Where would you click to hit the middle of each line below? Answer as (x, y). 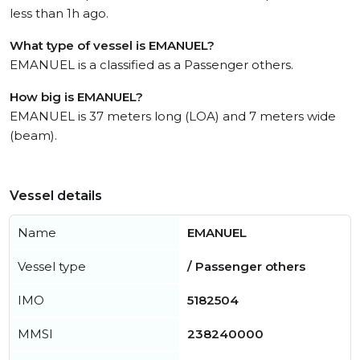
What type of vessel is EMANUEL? (112, 45)
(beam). (33, 135)
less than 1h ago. (59, 13)
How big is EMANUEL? (76, 97)
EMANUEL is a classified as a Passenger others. (151, 65)
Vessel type (52, 266)
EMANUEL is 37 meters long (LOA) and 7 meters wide (173, 116)
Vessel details (56, 196)
